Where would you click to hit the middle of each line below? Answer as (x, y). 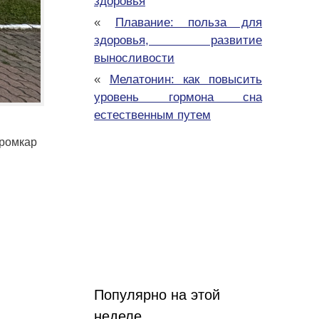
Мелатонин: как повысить (186, 80)
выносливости (134, 58)
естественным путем (152, 115)
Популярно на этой (157, 295)
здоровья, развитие (178, 41)
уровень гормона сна (178, 98)
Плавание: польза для (189, 23)
